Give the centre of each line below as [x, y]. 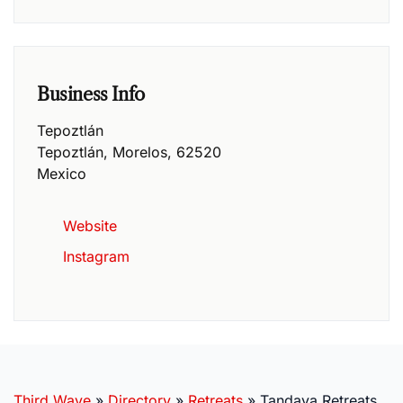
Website [90, 225]
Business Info [91, 94]
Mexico [62, 173]
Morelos [140, 152]
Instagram [97, 256]
